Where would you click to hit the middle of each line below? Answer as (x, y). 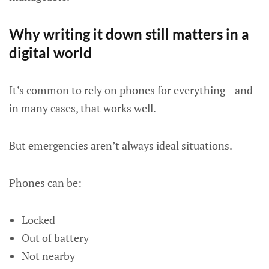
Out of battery (55, 238)
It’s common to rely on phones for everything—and (131, 90)
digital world (50, 53)
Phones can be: (45, 183)
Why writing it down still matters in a (129, 34)
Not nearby (48, 256)
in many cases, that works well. (83, 108)
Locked (38, 220)
